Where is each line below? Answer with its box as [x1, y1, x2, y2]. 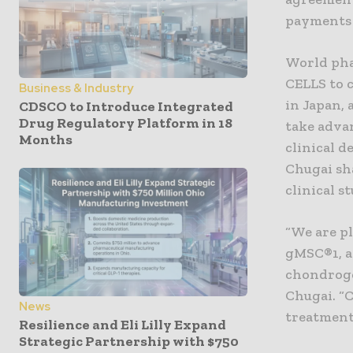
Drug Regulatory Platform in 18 [19, 114, 232, 132]
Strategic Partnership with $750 [19, 332, 239, 350]
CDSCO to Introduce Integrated [19, 98, 233, 116]
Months [19, 131, 72, 149]
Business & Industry [19, 80, 133, 97]
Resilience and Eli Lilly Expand [19, 315, 226, 333]
